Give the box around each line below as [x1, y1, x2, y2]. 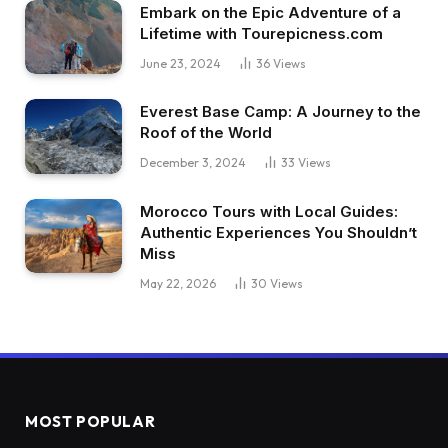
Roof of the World [140, 123, 272, 143]
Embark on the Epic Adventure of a [140, 2, 401, 22]
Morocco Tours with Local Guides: [140, 201, 398, 221]
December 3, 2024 [140, 155, 246, 171]
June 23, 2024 [140, 55, 221, 71]
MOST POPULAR [25, 411, 156, 431]
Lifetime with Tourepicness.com [140, 23, 383, 43]
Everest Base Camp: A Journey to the [140, 102, 421, 122]
